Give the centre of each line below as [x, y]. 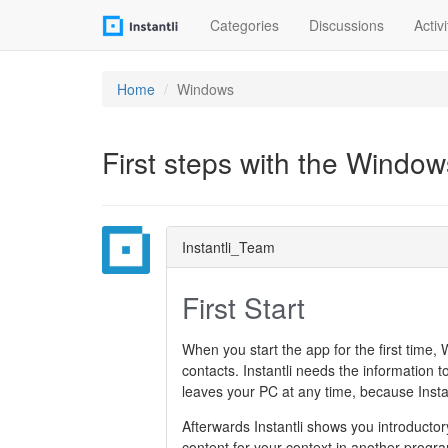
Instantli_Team [228, 246]
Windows [205, 89]
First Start [243, 306]
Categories [244, 25]
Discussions [346, 25]
